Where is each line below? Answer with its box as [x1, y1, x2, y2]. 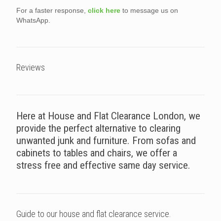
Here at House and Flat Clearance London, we [16, 110, 200, 122]
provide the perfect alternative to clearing [16, 122, 181, 134]
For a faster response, [16, 6, 88, 14]
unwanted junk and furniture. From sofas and [16, 134, 196, 147]
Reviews [16, 62, 45, 73]
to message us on [120, 6, 178, 14]
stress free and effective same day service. [16, 159, 190, 171]
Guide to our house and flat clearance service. [16, 208, 171, 219]
